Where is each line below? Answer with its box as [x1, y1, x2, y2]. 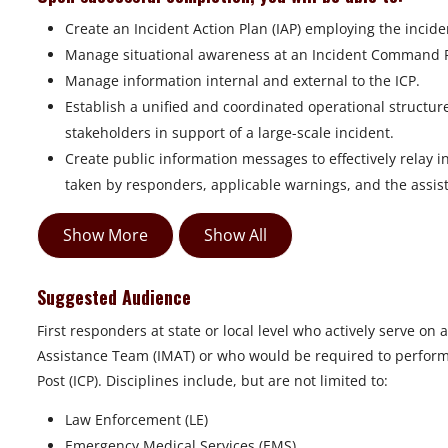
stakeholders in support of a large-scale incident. [65, 123, 394, 143]
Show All [204, 224, 267, 247]
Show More [63, 224, 148, 247]
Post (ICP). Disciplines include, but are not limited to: [37, 371, 388, 391]
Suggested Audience [37, 284, 196, 311]
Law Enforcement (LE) [65, 410, 208, 430]
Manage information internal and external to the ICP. [65, 71, 420, 91]
